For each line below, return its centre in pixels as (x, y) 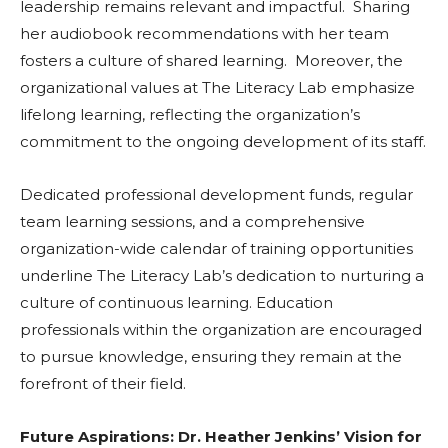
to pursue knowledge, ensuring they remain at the (211, 357)
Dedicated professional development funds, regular (216, 195)
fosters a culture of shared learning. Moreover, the (211, 61)
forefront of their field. (103, 384)
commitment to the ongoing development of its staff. (223, 142)
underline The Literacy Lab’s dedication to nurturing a (222, 276)
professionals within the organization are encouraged (221, 330)
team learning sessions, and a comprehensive (192, 222)
